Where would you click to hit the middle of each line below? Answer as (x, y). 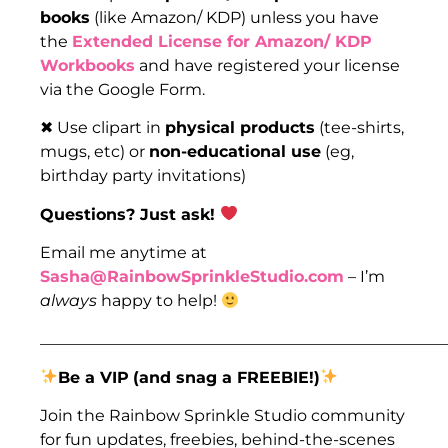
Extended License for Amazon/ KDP (222, 41)
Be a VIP (94, 377)
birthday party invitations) (143, 176)
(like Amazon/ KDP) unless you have (234, 17)
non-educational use (235, 152)
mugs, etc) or (94, 152)
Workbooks (87, 65)
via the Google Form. (122, 89)
